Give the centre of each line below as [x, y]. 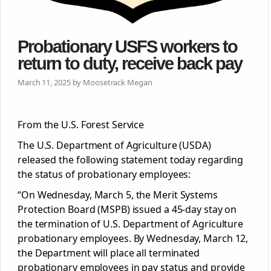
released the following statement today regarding [131, 159]
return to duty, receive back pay [130, 63]
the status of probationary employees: [104, 174]
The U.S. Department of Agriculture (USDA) [114, 145]
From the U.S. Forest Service [81, 124]
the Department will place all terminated [109, 253]
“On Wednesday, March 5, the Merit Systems [118, 194]
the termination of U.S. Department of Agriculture [131, 224]
